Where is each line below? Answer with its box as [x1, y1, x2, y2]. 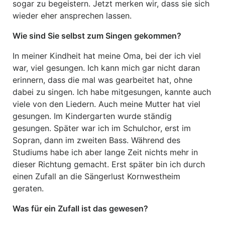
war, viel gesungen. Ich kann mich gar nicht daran [13, 63, 200, 73]
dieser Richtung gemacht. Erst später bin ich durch [13, 159, 205, 169]
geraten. [13, 183, 44, 193]
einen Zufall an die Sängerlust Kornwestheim [13, 171, 180, 181]
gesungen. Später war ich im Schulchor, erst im [13, 123, 191, 133]
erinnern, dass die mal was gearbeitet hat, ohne [13, 75, 192, 85]
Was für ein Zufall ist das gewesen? [13, 203, 148, 213]
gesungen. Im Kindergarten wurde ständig [13, 111, 172, 121]
